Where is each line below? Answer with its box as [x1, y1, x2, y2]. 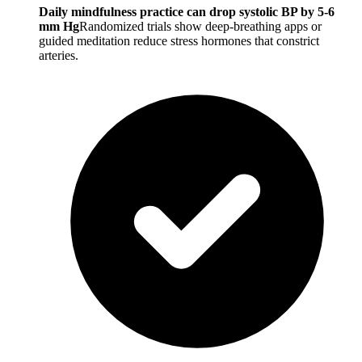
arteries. [39, 48, 78, 63]
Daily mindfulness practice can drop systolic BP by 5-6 [39, 5, 335, 19]
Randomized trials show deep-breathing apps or [79, 19, 322, 34]
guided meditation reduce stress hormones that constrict [39, 34, 319, 48]
